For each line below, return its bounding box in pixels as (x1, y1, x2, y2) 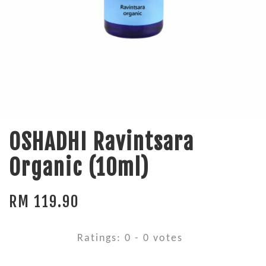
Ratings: (77, 233, 125, 245)
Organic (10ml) (9, 154, 150, 182)
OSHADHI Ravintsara (9, 129, 194, 156)
